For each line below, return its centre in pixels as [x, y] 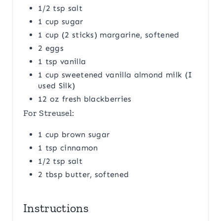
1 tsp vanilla [62, 62]
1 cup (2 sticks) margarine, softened [109, 35]
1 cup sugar [61, 22]
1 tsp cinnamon [68, 148]
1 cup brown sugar [74, 135]
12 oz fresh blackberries [85, 99]
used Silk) [57, 86]
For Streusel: [49, 113]
